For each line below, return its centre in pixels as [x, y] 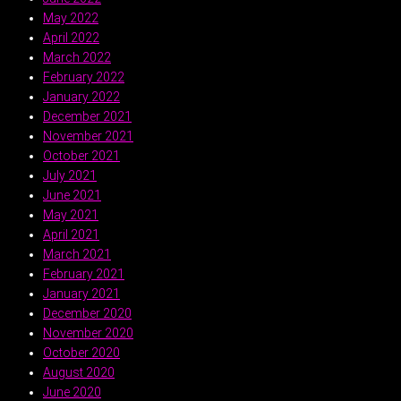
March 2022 [77, 57]
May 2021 [71, 214]
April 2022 [71, 37]
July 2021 [70, 175]
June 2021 [72, 195]
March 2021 [77, 254]
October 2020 [81, 352]
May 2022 [71, 17]
